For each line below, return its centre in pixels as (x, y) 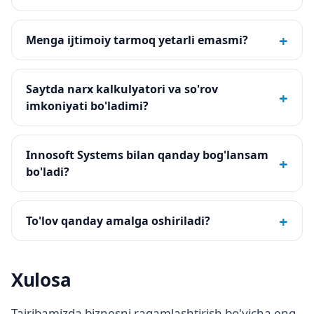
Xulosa (41, 280)
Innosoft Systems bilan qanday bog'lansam (147, 155)
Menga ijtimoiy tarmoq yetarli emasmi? (137, 40)
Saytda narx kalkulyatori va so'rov (122, 89)
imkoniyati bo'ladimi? (87, 106)
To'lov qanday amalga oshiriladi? (118, 221)
